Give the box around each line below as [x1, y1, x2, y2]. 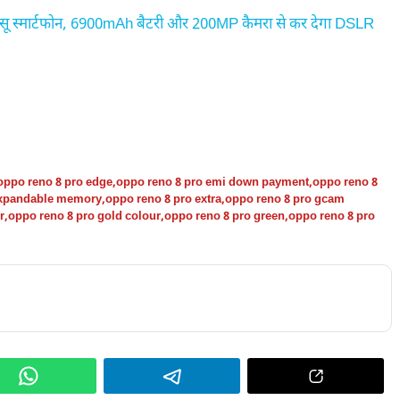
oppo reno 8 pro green [164, 209, 285, 224]
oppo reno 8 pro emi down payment [116, 175, 309, 190]
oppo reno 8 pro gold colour [8, 209, 161, 224]
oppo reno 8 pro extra [105, 192, 221, 207]
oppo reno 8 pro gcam [225, 192, 345, 207]
